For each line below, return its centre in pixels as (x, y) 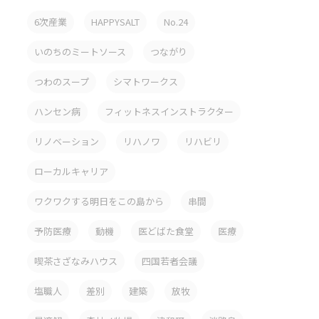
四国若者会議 (169, 261)
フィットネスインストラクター (169, 111)
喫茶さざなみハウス (75, 261)
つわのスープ (61, 82)
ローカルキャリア (71, 171)
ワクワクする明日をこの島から (99, 201)
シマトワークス (145, 82)
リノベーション (66, 141)
